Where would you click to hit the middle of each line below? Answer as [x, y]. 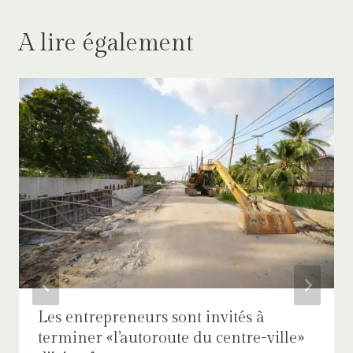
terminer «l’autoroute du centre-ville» [171, 338]
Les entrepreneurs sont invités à [151, 317]
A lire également [106, 43]
